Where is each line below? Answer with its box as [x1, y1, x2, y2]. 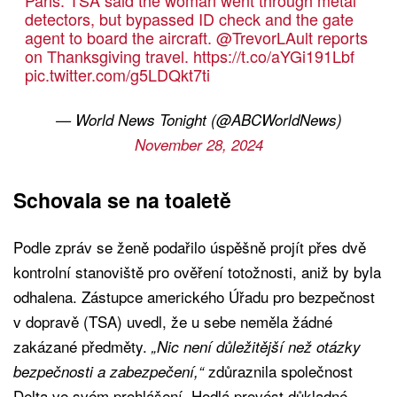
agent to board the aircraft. [24, 26, 216, 50]
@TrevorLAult [215, 26, 313, 50]
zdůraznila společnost [204, 360, 353, 383]
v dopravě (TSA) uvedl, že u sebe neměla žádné [13, 310, 332, 333]
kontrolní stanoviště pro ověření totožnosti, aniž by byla [13, 261, 381, 284]
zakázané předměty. [13, 335, 152, 358]
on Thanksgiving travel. [24, 44, 193, 68]
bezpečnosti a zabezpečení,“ [13, 361, 204, 383]
